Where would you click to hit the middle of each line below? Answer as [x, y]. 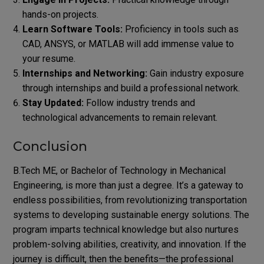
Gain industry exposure [195, 73]
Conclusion [50, 146]
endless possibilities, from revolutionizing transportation [130, 200]
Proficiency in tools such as [180, 29]
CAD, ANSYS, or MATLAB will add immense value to [128, 44]
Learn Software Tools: [72, 29]
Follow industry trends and [139, 103]
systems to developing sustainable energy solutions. [122, 214]
